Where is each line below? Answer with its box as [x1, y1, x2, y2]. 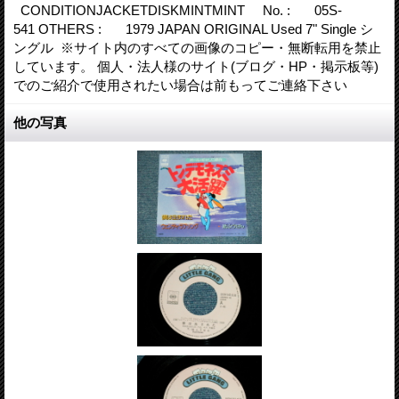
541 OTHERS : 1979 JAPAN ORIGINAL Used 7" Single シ [13, 20, 373, 37]
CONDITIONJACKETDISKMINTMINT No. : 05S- [13, 2, 342, 18]
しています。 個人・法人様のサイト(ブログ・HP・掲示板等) [13, 58, 379, 74]
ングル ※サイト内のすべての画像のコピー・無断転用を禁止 [13, 39, 381, 55]
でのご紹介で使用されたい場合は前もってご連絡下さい [13, 77, 358, 93]
